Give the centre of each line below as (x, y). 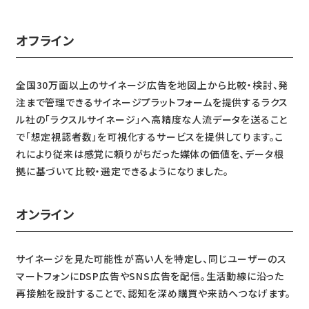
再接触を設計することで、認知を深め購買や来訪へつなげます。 (153, 293)
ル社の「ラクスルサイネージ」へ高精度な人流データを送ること (152, 120)
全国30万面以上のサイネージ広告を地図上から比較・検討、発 (152, 85)
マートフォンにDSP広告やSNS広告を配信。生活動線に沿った (150, 276)
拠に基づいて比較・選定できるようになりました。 (122, 171)
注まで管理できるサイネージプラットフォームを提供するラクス (152, 102)
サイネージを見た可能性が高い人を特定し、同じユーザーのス (151, 258)
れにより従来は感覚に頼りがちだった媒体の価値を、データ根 (150, 154)
